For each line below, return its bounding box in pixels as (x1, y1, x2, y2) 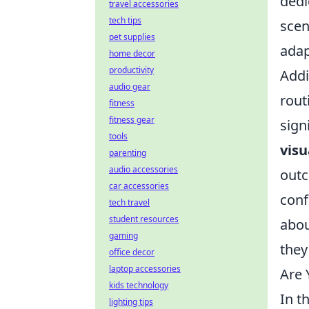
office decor (109, 246, 154, 258)
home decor (109, 48, 155, 59)
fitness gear (109, 114, 154, 126)
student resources (109, 213, 179, 225)
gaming (109, 230, 138, 241)
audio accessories (109, 163, 178, 175)
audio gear (109, 81, 150, 92)
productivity (109, 64, 154, 76)
